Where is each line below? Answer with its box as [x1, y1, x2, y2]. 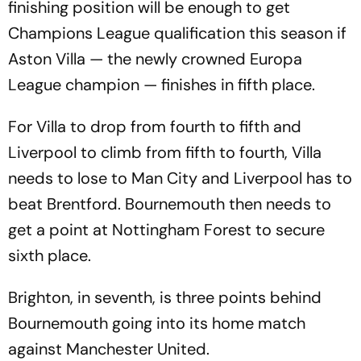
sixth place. [8, 245, 91, 266]
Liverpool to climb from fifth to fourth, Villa [8, 142, 322, 163]
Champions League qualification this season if [8, 23, 346, 44]
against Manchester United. [8, 338, 210, 359]
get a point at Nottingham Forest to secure [8, 219, 325, 240]
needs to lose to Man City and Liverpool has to [8, 168, 352, 189]
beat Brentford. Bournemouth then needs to [8, 193, 331, 214]
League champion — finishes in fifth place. [8, 74, 315, 95]
